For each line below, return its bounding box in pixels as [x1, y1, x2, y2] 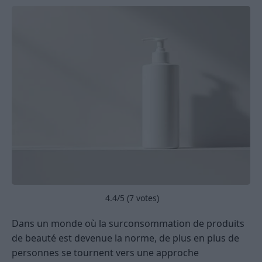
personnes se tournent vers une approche [12, 246, 199, 260]
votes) [134, 192, 159, 204]
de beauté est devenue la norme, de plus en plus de [12, 232, 239, 245]
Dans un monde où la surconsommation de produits [12, 217, 244, 230]
